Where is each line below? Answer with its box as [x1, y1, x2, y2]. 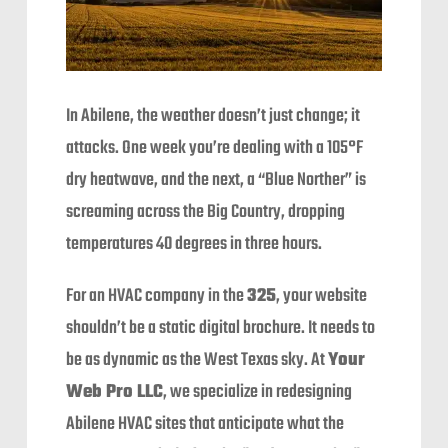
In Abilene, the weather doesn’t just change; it [66, 102, 361, 132]
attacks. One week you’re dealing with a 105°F [66, 134, 364, 164]
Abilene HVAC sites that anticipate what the [66, 410, 345, 440]
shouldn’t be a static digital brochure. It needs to [66, 314, 376, 344]
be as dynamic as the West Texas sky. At [66, 346, 329, 376]
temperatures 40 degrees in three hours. [66, 230, 323, 260]
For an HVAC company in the [66, 282, 248, 312]
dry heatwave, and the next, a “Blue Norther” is [66, 166, 367, 196]
